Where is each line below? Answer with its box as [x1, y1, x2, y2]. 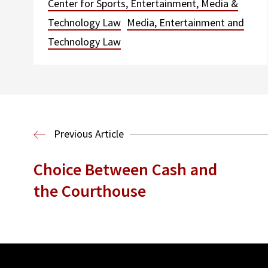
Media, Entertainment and [127, 15, 244, 29]
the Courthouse [33, 179, 146, 202]
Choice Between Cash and [33, 158, 217, 180]
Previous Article [51, 126, 124, 141]
